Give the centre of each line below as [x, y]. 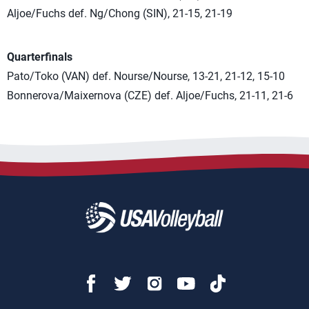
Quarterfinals [40, 57]
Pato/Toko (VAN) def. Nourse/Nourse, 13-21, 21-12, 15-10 [146, 76]
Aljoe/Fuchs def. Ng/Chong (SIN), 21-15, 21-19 [120, 13]
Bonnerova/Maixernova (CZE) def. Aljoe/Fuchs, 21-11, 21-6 [150, 96]
